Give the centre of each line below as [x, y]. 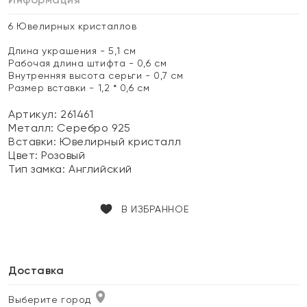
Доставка [36, 270]
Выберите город [50, 299]
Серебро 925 [94, 128]
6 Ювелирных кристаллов [73, 26]
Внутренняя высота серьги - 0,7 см [96, 75]
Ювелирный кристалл [121, 142]
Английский [100, 169]
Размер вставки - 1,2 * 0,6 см [79, 88]
